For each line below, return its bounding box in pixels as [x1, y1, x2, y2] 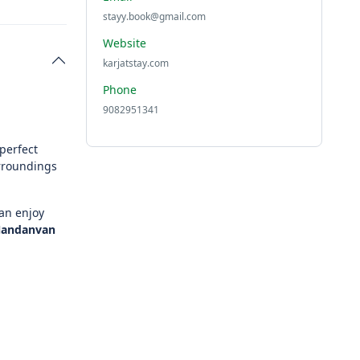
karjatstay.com [102, 56, 169, 70]
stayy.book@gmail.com [102, 10, 206, 23]
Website [102, 35, 146, 51]
